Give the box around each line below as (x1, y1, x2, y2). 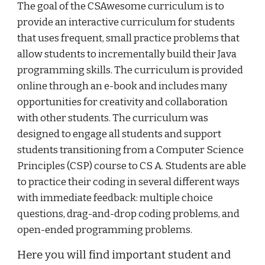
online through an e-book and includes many (17, 80, 228, 92)
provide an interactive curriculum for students (17, 16, 235, 28)
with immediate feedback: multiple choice (17, 192, 214, 204)
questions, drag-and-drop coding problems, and (17, 208, 240, 220)
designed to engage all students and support (17, 128, 222, 140)
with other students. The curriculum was (17, 112, 209, 124)
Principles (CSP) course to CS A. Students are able (17, 160, 247, 172)
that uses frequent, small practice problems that (17, 32, 240, 44)
